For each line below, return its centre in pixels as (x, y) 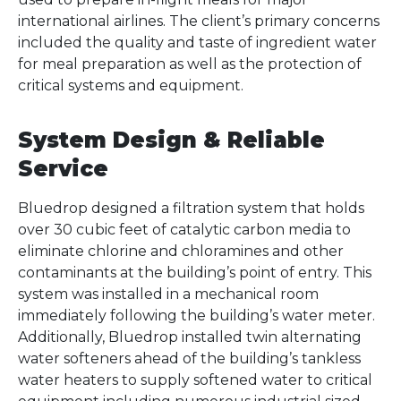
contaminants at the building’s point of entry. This (195, 273)
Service (63, 169)
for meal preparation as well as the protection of (190, 64)
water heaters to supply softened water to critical (195, 380)
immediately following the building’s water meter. (196, 316)
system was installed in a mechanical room (168, 294)
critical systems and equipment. (131, 85)
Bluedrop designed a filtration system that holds (191, 208)
